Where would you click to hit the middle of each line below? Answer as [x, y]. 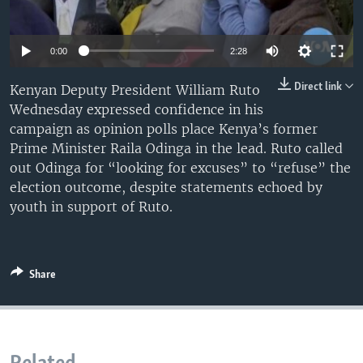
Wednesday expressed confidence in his [137, 109]
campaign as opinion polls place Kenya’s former [164, 128]
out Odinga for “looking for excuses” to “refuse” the [180, 167]
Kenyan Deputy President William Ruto [135, 90]
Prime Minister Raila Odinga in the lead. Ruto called [176, 148]
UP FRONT [55, 14]
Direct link [318, 87]
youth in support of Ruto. [91, 206]
